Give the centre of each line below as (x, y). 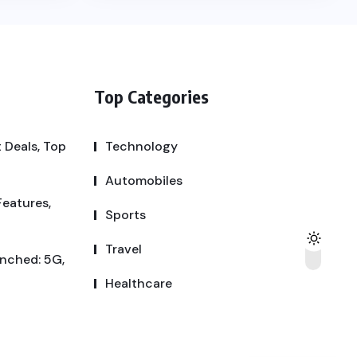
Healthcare (139, 283)
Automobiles (144, 180)
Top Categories (151, 96)
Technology (141, 146)
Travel (124, 249)
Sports (126, 214)
